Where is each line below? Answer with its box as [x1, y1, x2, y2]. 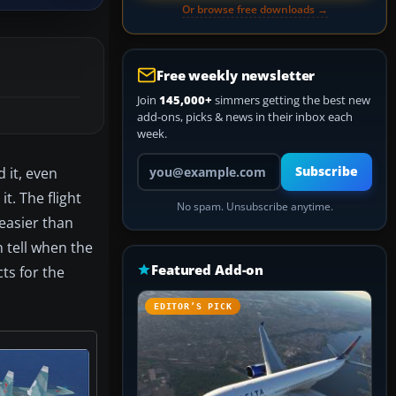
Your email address [136, 152, 236, 168]
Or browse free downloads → [181, 2, 328, 17]
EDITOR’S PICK [154, 301, 232, 311]
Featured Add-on [151, 261, 264, 278]
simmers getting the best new [212, 92, 370, 108]
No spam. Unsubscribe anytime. [176, 200, 333, 213]
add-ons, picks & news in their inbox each [137, 109, 353, 125]
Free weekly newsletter [156, 66, 316, 84]
